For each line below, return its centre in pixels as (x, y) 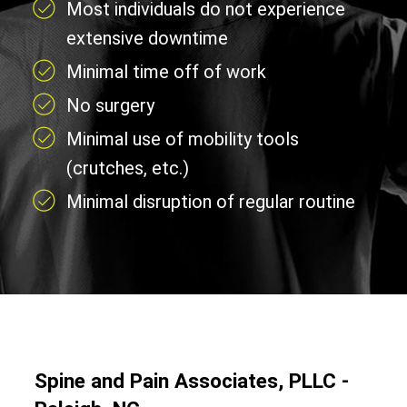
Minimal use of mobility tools (182, 139)
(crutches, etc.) (127, 168)
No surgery (110, 105)
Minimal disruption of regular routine (210, 201)
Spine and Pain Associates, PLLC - (191, 380)
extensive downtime (147, 38)
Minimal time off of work (166, 71)
